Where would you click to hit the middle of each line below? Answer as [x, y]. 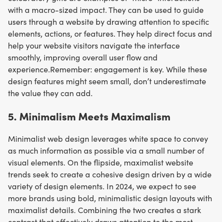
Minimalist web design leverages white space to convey [108, 138]
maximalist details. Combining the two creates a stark [105, 210]
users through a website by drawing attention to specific [109, 22]
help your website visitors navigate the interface [94, 46]
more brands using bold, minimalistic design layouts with [110, 198]
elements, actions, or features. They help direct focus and [110, 34]
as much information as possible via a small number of [106, 150]
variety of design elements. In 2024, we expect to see [102, 186]
